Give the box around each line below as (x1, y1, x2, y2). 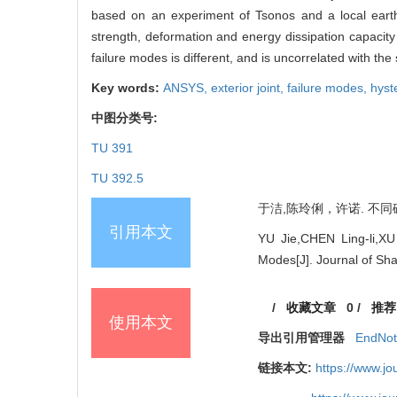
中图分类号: (91, 110, 161, 125)
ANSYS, (163, 80, 211, 95)
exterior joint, (211, 80, 287, 95)
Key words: (91, 80, 163, 95)
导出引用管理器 (258, 330, 345, 345)
